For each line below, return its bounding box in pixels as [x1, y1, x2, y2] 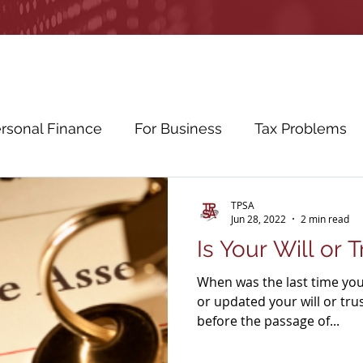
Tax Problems [254, 119, 347, 137]
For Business [135, 119, 222, 137]
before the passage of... [197, 312, 340, 330]
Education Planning [165, 184, 298, 202]
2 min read [301, 212, 349, 225]
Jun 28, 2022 [231, 212, 286, 225]
